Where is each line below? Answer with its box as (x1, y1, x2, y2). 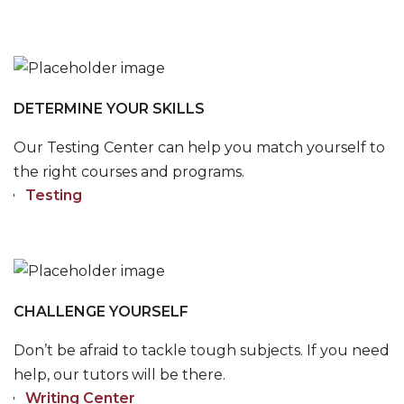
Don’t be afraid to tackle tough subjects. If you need (14, 342, 390, 359)
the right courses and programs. (14, 163, 244, 180)
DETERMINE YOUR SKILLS (14, 100, 205, 117)
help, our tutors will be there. (14, 366, 225, 383)
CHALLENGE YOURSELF (14, 303, 188, 320)
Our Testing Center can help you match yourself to (14, 139, 385, 156)
